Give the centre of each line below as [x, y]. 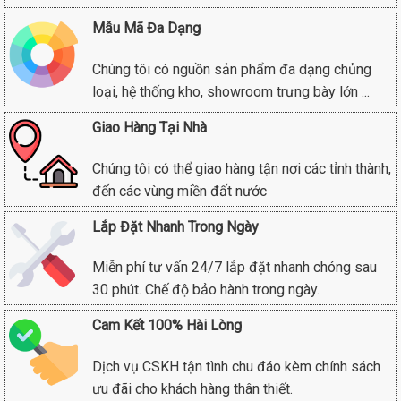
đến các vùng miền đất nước [179, 191]
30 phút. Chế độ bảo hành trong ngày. [206, 290]
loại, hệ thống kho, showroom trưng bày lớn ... [231, 91]
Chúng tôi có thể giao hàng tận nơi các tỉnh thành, [242, 168]
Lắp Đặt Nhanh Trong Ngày [175, 226]
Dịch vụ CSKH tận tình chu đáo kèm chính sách [236, 367]
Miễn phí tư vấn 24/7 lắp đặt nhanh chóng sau [235, 268]
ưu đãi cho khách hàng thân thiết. [192, 389]
